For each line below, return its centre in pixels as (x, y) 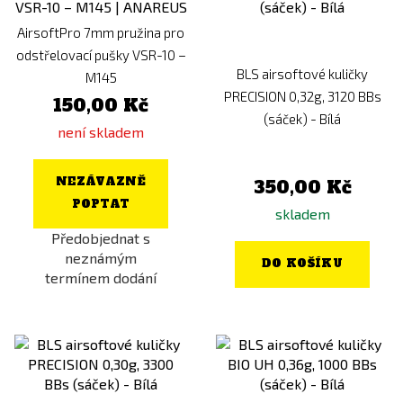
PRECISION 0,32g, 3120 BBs (302, 96)
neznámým (101, 258)
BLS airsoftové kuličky (302, 73)
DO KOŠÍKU (302, 264)
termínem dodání (101, 278)
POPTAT (101, 205)
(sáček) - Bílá (302, 118)
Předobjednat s (101, 238)
